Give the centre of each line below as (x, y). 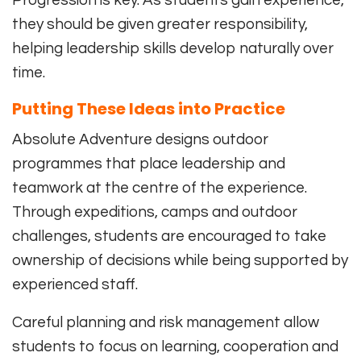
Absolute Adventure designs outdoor (140, 140)
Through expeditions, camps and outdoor (155, 212)
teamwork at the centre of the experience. (160, 188)
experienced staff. (75, 285)
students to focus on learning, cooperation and (175, 347)
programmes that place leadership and (149, 164)
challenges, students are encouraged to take (169, 237)
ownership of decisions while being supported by (180, 261)
